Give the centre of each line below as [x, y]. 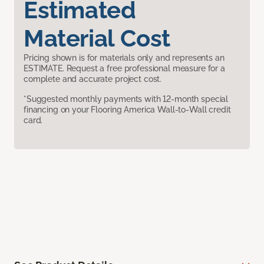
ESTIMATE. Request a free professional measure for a [124, 69]
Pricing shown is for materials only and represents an [124, 58]
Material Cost [97, 38]
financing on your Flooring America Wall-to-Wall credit [127, 110]
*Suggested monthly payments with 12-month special [126, 99]
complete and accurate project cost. [93, 79]
